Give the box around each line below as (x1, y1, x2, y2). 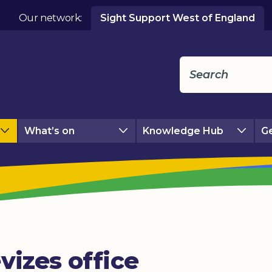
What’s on (24, 124, 75, 137)
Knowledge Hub (142, 124, 223, 137)
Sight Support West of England (100, 12, 255, 24)
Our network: (18, 12, 82, 24)
